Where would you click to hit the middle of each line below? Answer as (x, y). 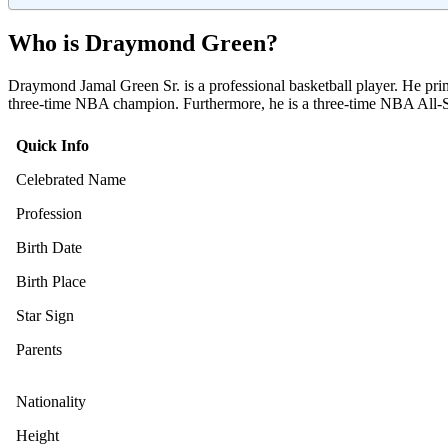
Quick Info (52, 145)
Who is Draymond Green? (143, 42)
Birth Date (49, 247)
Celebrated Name (71, 179)
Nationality (51, 401)
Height (37, 435)
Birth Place (51, 281)
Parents (39, 349)
